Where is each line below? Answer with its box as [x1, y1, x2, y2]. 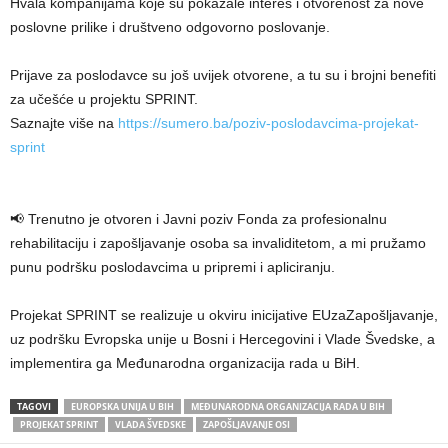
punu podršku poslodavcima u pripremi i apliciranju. [10, 259, 335, 276]
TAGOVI [17, 400, 51, 414]
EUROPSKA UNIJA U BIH [71, 400, 174, 414]
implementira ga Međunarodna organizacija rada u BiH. [10, 355, 360, 372]
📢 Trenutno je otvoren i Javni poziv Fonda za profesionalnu [10, 211, 387, 228]
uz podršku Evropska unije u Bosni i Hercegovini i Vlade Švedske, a [10, 331, 435, 348]
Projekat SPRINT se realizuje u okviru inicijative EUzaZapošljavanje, [10, 307, 438, 324]
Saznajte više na [10, 115, 118, 132]
